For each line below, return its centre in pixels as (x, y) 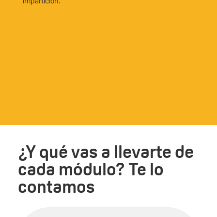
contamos (56, 186)
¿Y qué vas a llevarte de (106, 151)
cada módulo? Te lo (91, 169)
